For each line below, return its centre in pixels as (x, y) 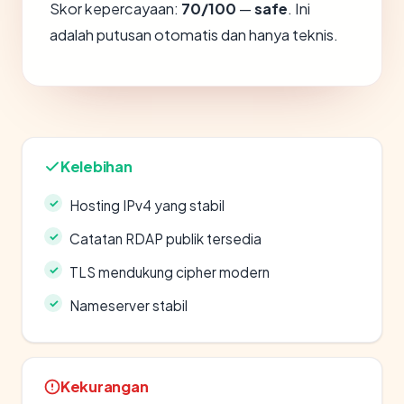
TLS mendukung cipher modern (170, 272)
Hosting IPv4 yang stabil (147, 205)
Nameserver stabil (129, 305)
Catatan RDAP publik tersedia (165, 239)
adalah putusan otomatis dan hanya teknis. (194, 35)
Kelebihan (96, 166)
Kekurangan (105, 386)
